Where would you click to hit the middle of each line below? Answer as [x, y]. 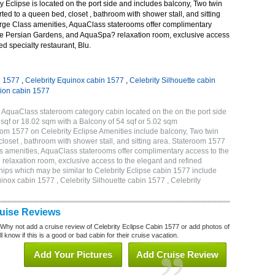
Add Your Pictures [73, 254]
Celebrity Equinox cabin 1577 [75, 80]
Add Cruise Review [177, 254]
